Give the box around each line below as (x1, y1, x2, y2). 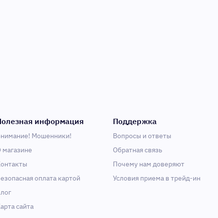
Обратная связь (113, 145, 162, 154)
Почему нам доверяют (113, 160, 184, 168)
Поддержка (113, 116, 157, 126)
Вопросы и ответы (113, 131, 171, 140)
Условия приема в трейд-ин (113, 174, 200, 182)
